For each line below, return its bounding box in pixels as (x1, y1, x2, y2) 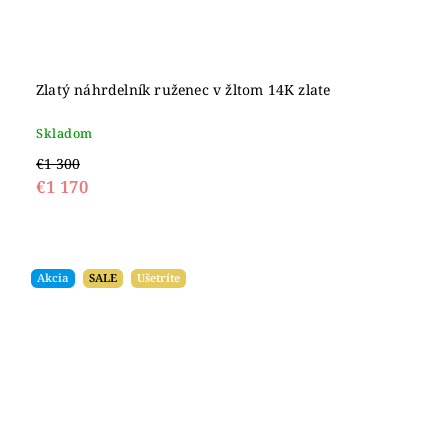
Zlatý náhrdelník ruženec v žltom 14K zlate (36, 80, 331, 99)
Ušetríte (137, 270, 180, 285)
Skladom (36, 125, 93, 142)
